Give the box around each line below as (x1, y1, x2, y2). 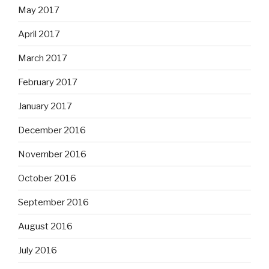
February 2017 (18, 76, 77, 88)
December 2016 (18, 124, 86, 136)
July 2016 (18, 244, 57, 256)
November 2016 (18, 148, 86, 160)
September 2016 (18, 196, 89, 208)
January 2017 (18, 100, 72, 112)
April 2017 (18, 28, 60, 40)
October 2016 (18, 172, 76, 184)
